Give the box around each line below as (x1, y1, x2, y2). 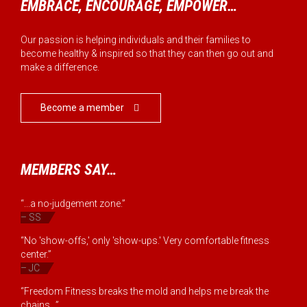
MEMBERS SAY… (21, 161, 116, 179)
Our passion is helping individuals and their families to (21, 34, 251, 46)
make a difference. (21, 62, 99, 73)
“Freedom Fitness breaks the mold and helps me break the (21, 286, 269, 297)
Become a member (40, 102, 124, 114)
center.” (21, 249, 51, 260)
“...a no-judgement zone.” (21, 198, 125, 210)
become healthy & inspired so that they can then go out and (21, 48, 273, 60)
